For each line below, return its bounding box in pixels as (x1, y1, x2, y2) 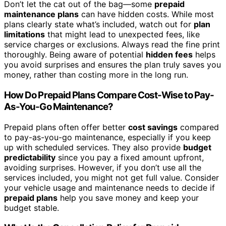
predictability (4, 152, 55, 162)
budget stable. (4, 202, 59, 213)
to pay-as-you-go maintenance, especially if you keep (4, 132, 211, 142)
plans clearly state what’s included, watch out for (4, 19, 194, 30)
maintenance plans (4, 9, 79, 20)
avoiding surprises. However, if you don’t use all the (4, 162, 201, 173)
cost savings (128, 122, 178, 132)
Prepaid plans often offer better (4, 122, 128, 132)
